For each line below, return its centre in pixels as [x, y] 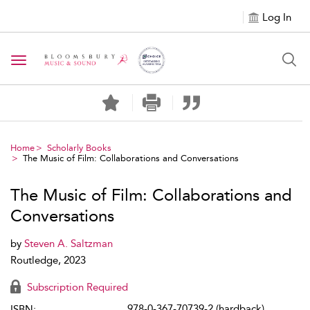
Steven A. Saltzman [69, 244]
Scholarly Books [79, 148]
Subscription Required [76, 287]
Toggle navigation [63, 61]
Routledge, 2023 [48, 260]
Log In [277, 17]
